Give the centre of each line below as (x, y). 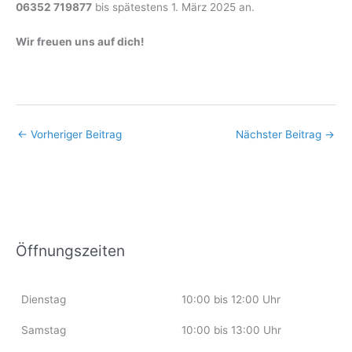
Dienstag (43, 300)
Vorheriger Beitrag (75, 134)
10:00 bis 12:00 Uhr (231, 300)
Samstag (43, 330)
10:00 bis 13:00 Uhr (231, 330)
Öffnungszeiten (70, 251)
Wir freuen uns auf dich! (80, 41)
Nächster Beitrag (280, 134)
